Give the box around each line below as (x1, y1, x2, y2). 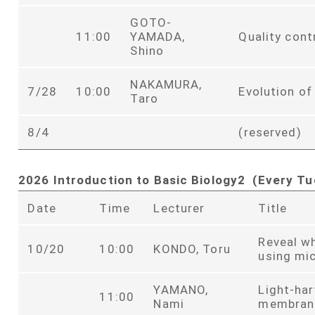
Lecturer (153, 200, 205, 215)
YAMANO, (153, 282, 209, 297)
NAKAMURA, (130, 77, 202, 91)
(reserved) (238, 124, 302, 139)
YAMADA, (130, 29, 186, 44)
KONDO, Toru (153, 241, 231, 256)
